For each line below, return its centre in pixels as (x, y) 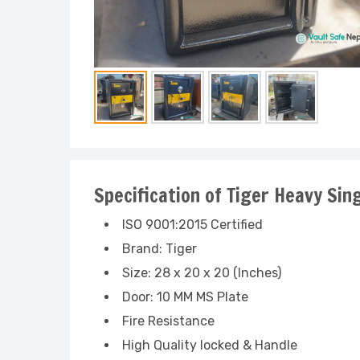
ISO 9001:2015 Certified (194, 225)
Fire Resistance (168, 321)
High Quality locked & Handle (210, 345)
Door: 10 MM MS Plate (185, 297)
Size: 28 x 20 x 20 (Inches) (202, 273)
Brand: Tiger (160, 249)
